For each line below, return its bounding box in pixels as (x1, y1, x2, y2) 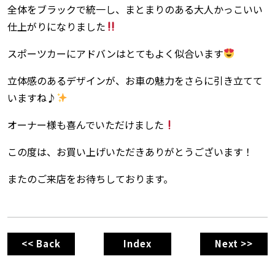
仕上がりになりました (7, 18, 106, 34)
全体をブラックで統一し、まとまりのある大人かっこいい (7, 1, 263, 17)
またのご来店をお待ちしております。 (7, 171, 173, 186)
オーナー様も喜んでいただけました (7, 117, 164, 132)
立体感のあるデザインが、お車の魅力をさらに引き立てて (7, 72, 263, 88)
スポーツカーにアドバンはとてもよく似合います (7, 45, 223, 61)
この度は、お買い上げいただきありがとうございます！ (7, 144, 253, 159)
